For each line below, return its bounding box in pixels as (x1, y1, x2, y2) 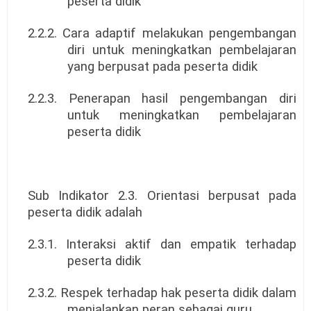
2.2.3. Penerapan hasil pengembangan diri (27, 91, 296, 107)
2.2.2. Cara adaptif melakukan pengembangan (27, 26, 296, 42)
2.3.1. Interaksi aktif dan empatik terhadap (27, 237, 296, 253)
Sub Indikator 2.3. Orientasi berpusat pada (27, 188, 296, 204)
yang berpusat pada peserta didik (67, 59, 258, 75)
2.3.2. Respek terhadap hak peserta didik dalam (27, 285, 296, 301)
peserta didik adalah (27, 205, 142, 221)
